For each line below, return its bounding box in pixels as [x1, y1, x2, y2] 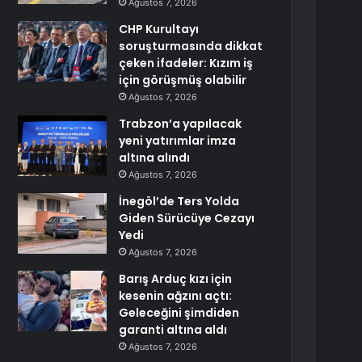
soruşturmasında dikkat [119, 38, 263, 54]
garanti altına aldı [119, 322, 228, 338]
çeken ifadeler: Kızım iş [119, 55, 254, 71]
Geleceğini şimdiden [119, 305, 240, 321]
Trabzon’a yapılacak [119, 116, 242, 132]
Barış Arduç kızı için [119, 271, 233, 287]
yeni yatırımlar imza [119, 133, 237, 149]
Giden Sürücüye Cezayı [119, 210, 255, 226]
